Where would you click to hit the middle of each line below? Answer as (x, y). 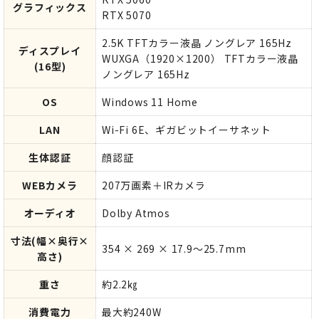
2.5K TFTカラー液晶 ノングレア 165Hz (197, 42)
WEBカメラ (50, 185)
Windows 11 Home (150, 101)
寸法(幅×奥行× (50, 240)
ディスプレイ (50, 50)
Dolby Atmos (136, 213)
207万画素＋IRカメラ (154, 185)
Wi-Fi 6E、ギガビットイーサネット (187, 129)
